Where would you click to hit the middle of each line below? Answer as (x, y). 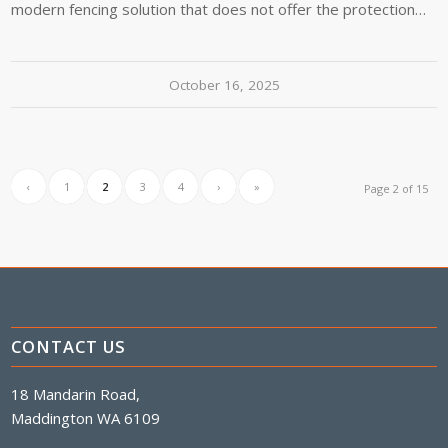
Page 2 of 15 (395, 188)
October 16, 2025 (224, 84)
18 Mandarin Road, (76, 393)
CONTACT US (69, 346)
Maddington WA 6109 (86, 417)
